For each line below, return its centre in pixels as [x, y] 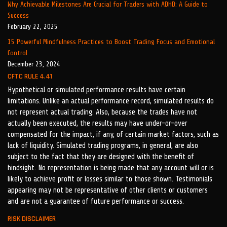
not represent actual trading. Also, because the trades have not [102, 112]
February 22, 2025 [33, 27]
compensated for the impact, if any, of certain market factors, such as [113, 135]
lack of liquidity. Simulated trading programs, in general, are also [103, 146]
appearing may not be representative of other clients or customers [108, 190]
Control [17, 53]
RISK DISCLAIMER [32, 219]
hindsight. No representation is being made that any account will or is [111, 168]
